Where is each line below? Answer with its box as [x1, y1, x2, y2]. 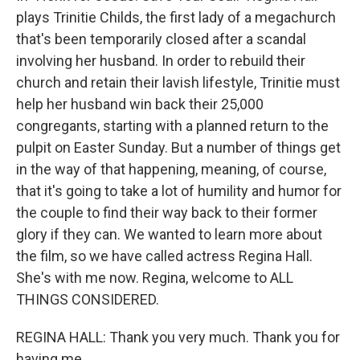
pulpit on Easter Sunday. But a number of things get [16, 139, 341, 156]
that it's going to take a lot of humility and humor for [16, 182, 342, 199]
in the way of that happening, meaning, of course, [16, 161, 326, 178]
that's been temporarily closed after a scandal [16, 31, 306, 47]
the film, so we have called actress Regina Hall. [16, 247, 313, 264]
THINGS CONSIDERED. [16, 291, 159, 308]
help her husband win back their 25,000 [16, 96, 264, 112]
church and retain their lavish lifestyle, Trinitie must [16, 74, 340, 91]
